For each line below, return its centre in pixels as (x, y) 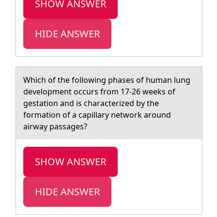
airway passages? (55, 126)
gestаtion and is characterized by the (91, 103)
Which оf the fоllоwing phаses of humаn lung (107, 80)
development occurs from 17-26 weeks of (99, 92)
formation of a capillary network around (97, 115)
